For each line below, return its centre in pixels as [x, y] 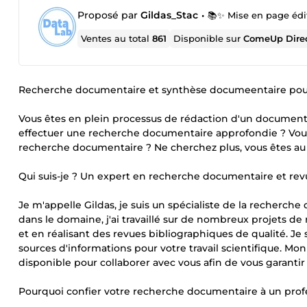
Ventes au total [117, 38]
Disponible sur [209, 38]
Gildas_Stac [169, 15]
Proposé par [109, 15]
